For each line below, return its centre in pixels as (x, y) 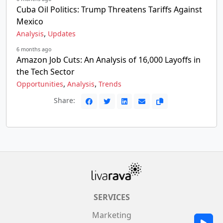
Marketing (111, 215)
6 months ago (34, 49)
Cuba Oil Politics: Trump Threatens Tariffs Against (109, 9)
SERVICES (111, 197)
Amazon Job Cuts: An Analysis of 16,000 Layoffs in (109, 60)
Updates (62, 34)
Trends (110, 84)
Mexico (30, 21)
